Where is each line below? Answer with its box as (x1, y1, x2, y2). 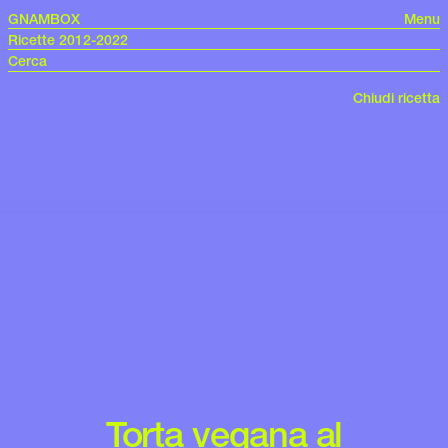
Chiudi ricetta (353, 89, 440, 107)
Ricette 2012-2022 (8, 31, 128, 49)
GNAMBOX (8, 10, 80, 28)
